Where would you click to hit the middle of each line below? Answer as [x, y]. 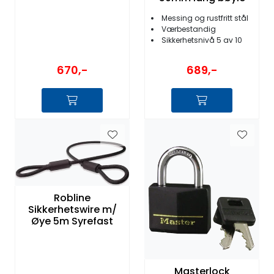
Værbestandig [189, 29]
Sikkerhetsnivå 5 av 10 [202, 40]
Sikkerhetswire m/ [72, 210]
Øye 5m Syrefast [72, 221]
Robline [72, 198]
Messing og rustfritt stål [205, 18]
